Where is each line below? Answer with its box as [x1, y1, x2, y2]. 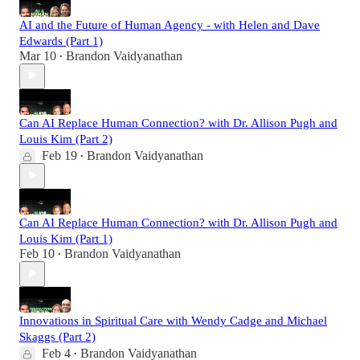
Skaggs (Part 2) [19, 329, 96, 343]
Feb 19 [42, 148, 77, 162]
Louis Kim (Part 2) [19, 132, 112, 145]
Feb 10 [19, 246, 55, 260]
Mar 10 [19, 48, 56, 63]
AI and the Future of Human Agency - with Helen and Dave [19, 18, 320, 31]
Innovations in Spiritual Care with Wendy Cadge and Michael [19, 313, 327, 327]
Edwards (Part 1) [19, 34, 103, 47]
